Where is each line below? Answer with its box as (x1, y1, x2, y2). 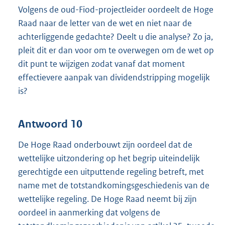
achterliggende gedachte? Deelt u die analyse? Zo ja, (18, 31, 213, 43)
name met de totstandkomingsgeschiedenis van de (18, 179, 209, 191)
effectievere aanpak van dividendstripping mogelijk (18, 72, 210, 83)
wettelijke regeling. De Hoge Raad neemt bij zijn (18, 193, 197, 204)
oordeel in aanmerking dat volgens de (18, 206, 160, 218)
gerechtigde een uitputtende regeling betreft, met (18, 166, 204, 177)
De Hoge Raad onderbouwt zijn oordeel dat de (18, 139, 192, 150)
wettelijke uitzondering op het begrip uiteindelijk (18, 152, 200, 164)
